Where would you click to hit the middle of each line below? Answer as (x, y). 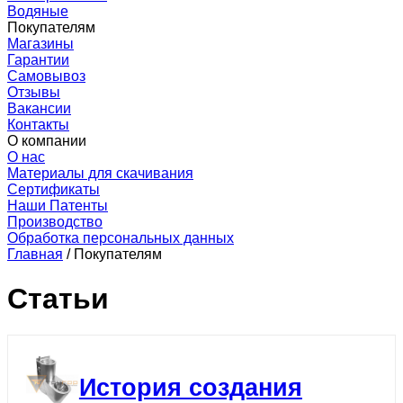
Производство (55, 222)
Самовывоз (46, 76)
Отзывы (34, 93)
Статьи (58, 298)
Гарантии (38, 60)
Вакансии (39, 109)
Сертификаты (54, 190)
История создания (190, 387)
